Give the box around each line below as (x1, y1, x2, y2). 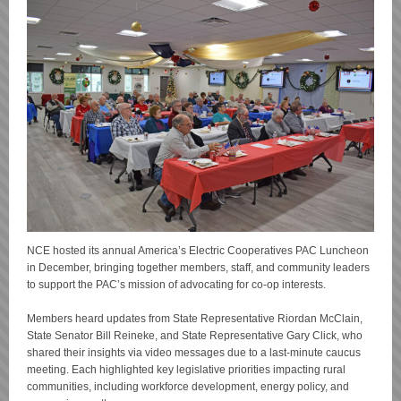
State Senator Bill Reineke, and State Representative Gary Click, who (27, 329, 363, 342)
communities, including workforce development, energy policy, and (27, 380, 349, 393)
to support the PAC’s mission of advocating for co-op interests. (27, 278, 326, 291)
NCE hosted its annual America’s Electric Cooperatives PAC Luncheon (27, 244, 369, 257)
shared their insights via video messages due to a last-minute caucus (27, 346, 361, 359)
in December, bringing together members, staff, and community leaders (27, 261, 370, 274)
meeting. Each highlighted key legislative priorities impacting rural (27, 363, 346, 376)
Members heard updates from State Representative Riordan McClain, (27, 312, 363, 325)
